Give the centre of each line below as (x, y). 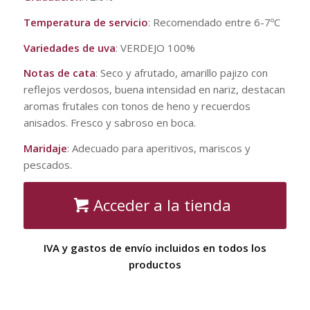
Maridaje (45, 148)
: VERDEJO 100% (155, 47)
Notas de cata (59, 73)
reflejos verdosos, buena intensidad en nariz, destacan (154, 90)
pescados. (47, 165)
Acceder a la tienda (162, 205)
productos (155, 264)
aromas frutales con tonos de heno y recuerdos (137, 106)
